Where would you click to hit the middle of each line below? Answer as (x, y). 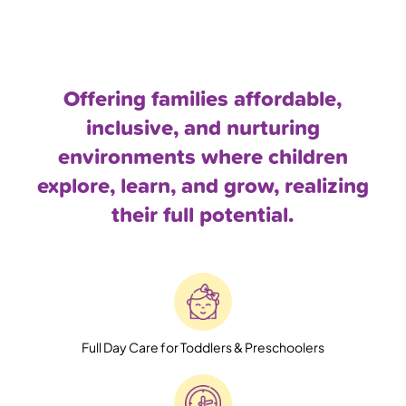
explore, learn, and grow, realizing (203, 185)
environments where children (203, 156)
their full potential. (203, 214)
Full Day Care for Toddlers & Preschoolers (203, 347)
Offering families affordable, (203, 98)
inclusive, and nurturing (203, 127)
